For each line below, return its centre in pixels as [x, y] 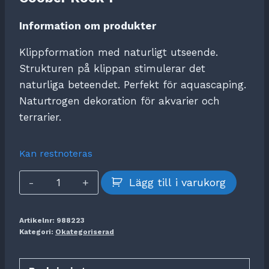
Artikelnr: [38, 220]
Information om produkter [88, 26]
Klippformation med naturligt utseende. [119, 53]
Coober [63, 178]
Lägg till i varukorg [177, 182]
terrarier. [40, 117]
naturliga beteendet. [71, 85]
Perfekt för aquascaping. [185, 85]
